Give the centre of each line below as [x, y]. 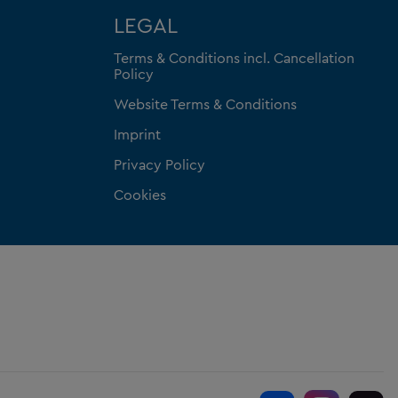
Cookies [140, 195]
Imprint [137, 135]
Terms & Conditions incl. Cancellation [234, 58]
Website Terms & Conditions [205, 104]
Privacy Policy [159, 165]
